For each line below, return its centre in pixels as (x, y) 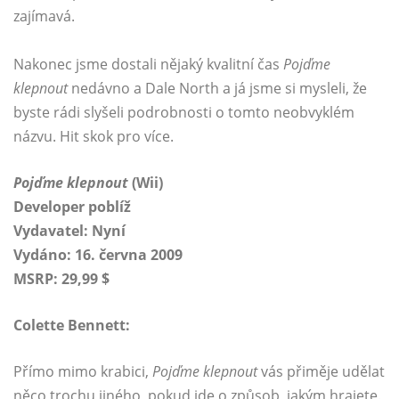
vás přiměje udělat (321, 372)
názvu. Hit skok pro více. (94, 137)
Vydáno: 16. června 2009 (98, 255)
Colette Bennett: (72, 326)
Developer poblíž (72, 207)
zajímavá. (44, 16)
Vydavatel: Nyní (69, 231)
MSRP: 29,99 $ (61, 279)
